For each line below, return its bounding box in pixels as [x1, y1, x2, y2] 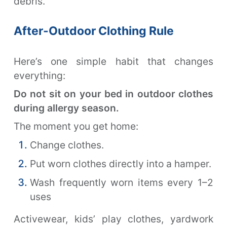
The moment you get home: [14, 120, 138, 132]
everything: [14, 69, 65, 82]
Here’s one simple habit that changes [14, 55, 213, 67]
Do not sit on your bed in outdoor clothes [14, 87, 213, 100]
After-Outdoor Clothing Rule [14, 23, 174, 38]
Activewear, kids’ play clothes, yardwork [14, 212, 213, 225]
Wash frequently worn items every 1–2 [30, 176, 213, 188]
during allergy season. [14, 101, 119, 114]
